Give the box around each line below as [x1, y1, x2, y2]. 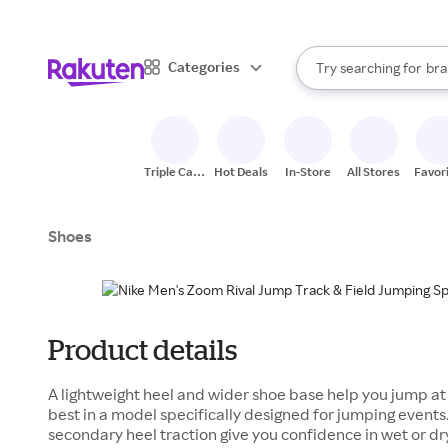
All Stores [347, 164, 401, 179]
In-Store [284, 164, 331, 179]
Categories [168, 57, 240, 75]
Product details [48, 334, 237, 365]
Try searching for [316, 59, 422, 76]
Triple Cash [144, 164, 207, 179]
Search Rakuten [295, 67, 394, 85]
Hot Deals [214, 164, 269, 179]
